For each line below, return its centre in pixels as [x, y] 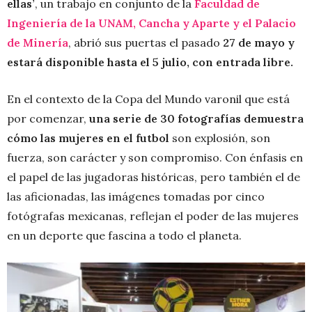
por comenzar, [47, 118]
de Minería [38, 42]
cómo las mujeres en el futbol [89, 138]
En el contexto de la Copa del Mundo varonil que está [148, 99]
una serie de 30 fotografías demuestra [195, 118]
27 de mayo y [259, 42]
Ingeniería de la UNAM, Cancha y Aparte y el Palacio [151, 23]
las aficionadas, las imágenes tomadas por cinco [136, 196]
